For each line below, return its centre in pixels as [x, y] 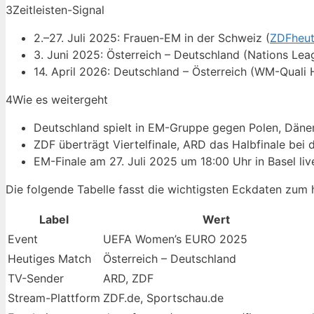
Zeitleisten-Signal [59, 10]
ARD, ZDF [128, 279]
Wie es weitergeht [60, 100]
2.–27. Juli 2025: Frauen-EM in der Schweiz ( [152, 38]
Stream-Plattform [54, 298]
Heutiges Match [49, 259]
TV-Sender [36, 279]
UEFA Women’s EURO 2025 [175, 239]
